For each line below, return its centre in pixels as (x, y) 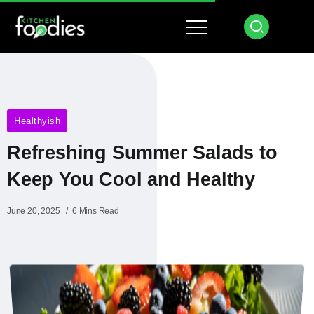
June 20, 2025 (34, 211)
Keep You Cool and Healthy (131, 179)
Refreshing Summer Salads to (142, 152)
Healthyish (37, 121)
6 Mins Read (96, 211)
